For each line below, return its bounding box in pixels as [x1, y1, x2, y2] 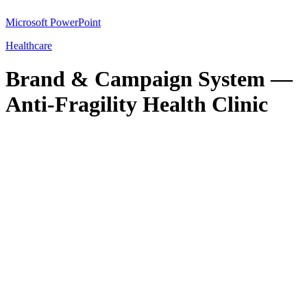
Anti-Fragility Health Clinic [5, 92, 268, 117]
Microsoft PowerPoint [5, 16, 101, 28]
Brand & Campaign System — [5, 66, 293, 92]
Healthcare [5, 39, 52, 51]
